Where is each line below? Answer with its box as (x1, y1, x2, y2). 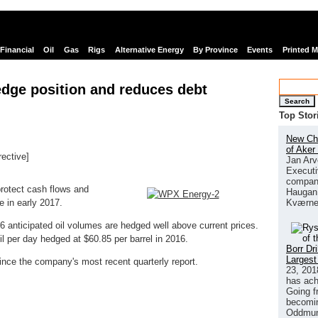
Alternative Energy (114, 45, 184, 55)
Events (247, 45, 273, 55)
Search (285, 97, 309, 105)
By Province (192, 45, 238, 55)
